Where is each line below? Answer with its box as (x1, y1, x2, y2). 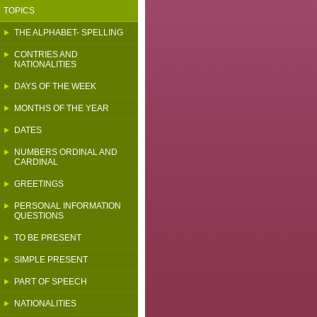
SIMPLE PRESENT (14, 255, 88, 265)
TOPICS (4, 6, 35, 16)
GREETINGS (14, 179, 64, 189)
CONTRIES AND (14, 50, 78, 59)
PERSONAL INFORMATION (14, 201, 121, 211)
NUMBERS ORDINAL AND (14, 147, 117, 157)
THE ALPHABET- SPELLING (14, 28, 123, 38)
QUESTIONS (14, 211, 64, 221)
